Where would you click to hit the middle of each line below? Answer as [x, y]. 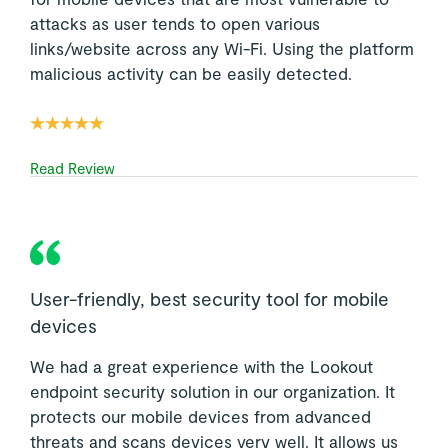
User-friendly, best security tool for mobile [209, 298]
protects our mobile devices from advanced [200, 415]
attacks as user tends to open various [174, 23]
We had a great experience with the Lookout [201, 365]
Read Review [72, 167]
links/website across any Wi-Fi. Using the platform [221, 48]
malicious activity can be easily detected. [190, 73]
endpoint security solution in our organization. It [212, 390]
